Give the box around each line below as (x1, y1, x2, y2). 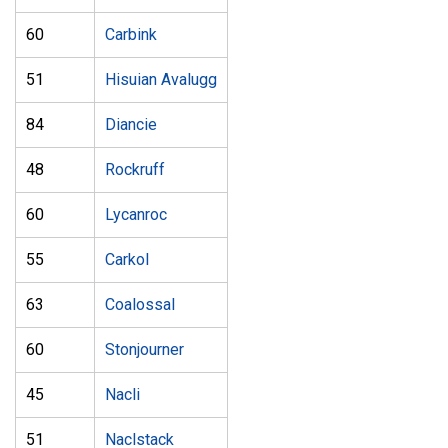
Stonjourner (105, 340, 184, 359)
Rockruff (105, 160, 165, 179)
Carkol (105, 250, 149, 269)
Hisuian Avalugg (105, 70, 217, 89)
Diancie (105, 115, 157, 134)
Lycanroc (105, 205, 167, 224)
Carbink (105, 25, 157, 44)
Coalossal (105, 295, 175, 314)
